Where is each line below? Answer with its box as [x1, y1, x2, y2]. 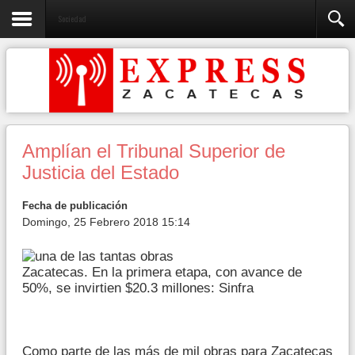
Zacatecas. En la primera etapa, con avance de [22, 264, 302, 280]
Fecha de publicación [22, 200, 128, 212]
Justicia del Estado [22, 162, 179, 183]
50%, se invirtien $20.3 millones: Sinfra [22, 280, 254, 296]
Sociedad [58, 12, 86, 25]
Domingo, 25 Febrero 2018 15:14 [22, 216, 190, 228]
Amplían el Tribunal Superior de [22, 141, 285, 162]
